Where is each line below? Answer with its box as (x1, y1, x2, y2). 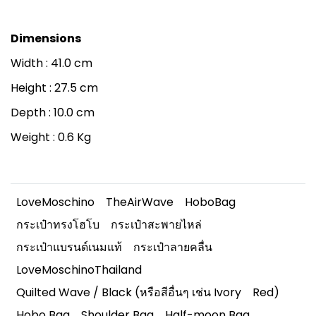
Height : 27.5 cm (11, 80, 98, 96)
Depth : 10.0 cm (11, 104, 95, 121)
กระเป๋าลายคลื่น (133, 239, 212, 255)
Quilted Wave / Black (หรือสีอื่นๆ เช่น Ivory (16, 284, 241, 300)
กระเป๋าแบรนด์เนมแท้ (16, 239, 122, 255)
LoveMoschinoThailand (16, 262, 142, 278)
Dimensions (11, 30, 81, 47)
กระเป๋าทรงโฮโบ (16, 217, 99, 233)
